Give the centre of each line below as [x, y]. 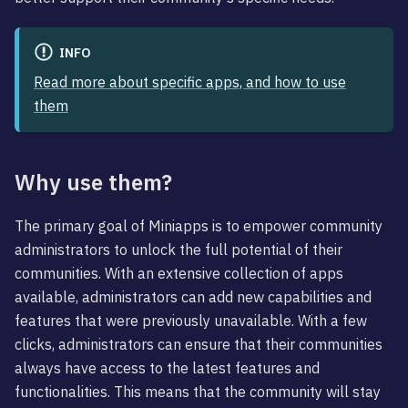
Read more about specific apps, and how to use [190, 82]
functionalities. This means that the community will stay [198, 392]
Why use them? [93, 183]
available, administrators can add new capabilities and [193, 297]
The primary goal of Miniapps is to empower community [199, 226]
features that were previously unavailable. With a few [191, 321]
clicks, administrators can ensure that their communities [199, 345]
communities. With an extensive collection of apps [179, 274]
